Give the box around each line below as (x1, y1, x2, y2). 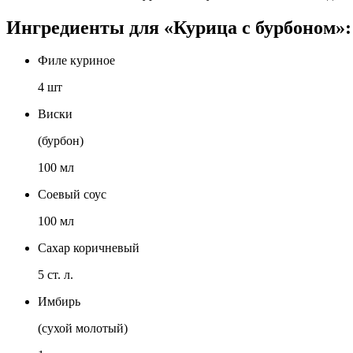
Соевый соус (38, 188, 106, 202)
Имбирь (38, 295, 80, 309)
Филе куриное (38, 54, 115, 68)
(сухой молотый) (38, 321, 128, 336)
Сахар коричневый (38, 241, 139, 255)
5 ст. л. (38, 268, 73, 282)
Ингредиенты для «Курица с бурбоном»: (6, 17, 351, 38)
